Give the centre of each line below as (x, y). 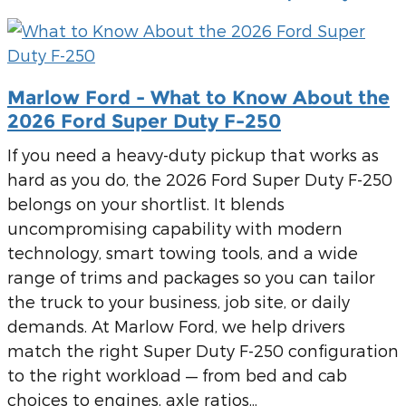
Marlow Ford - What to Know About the (198, 97)
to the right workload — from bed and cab (177, 375)
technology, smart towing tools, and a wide (183, 253)
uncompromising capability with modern (175, 228)
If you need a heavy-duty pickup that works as (193, 155)
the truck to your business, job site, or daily (179, 302)
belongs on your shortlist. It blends (146, 204)
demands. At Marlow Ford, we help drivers (176, 326)
